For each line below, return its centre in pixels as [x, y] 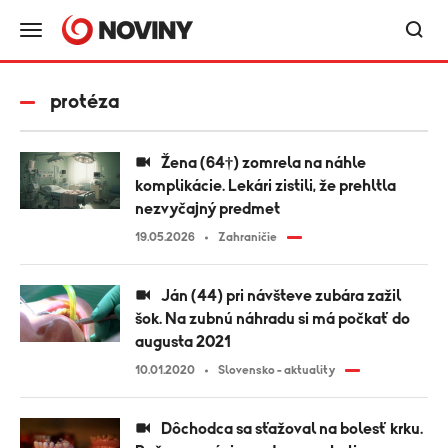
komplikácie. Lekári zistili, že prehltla [265, 186]
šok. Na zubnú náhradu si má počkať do [272, 319]
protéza [85, 102]
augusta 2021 [183, 342]
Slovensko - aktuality [276, 370]
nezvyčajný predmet [207, 209]
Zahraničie [247, 237]
